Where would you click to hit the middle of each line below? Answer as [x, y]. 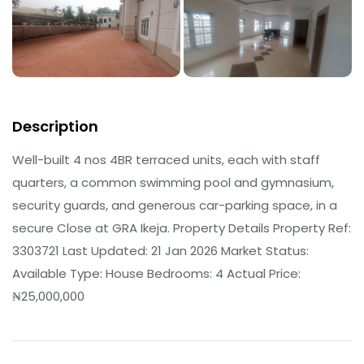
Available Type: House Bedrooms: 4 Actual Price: [156, 273]
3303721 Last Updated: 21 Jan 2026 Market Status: [160, 250]
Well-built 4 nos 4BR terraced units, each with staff [166, 159]
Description [55, 126]
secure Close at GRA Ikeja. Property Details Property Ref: [182, 227]
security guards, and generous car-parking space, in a [175, 205]
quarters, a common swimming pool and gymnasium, [173, 182]
